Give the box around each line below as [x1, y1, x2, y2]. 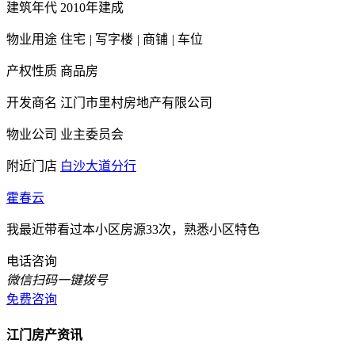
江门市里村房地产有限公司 [60, 95, 212, 109]
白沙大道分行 [60, 158, 136, 173]
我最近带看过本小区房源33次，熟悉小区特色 [6, 222, 260, 236]
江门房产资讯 [6, 327, 82, 342]
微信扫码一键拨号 [6, 273, 108, 287]
